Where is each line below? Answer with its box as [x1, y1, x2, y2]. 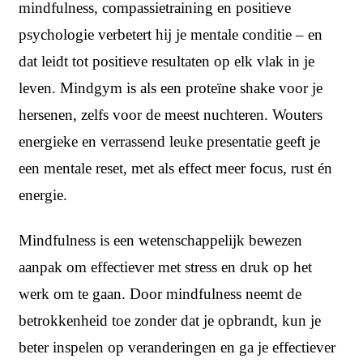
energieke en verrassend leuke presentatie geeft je [19, 133, 320, 151]
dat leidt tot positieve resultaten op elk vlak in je [19, 53, 314, 70]
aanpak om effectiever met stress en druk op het [19, 258, 312, 276]
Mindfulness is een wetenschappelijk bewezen [19, 232, 302, 250]
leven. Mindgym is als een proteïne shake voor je [19, 79, 322, 97]
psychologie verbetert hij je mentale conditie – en [19, 26, 322, 44]
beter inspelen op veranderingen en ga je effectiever [19, 339, 335, 357]
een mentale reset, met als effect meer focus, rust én [19, 160, 332, 177]
